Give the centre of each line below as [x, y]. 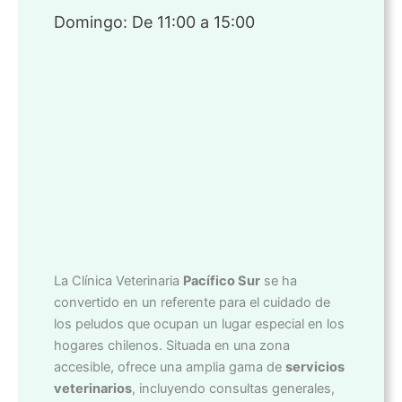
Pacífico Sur [222, 280]
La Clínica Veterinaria [118, 280]
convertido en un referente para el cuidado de [192, 302]
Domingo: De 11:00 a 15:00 [154, 22]
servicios [315, 367]
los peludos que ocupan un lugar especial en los [199, 323]
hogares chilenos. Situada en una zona [172, 345]
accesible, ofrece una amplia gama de [170, 367]
